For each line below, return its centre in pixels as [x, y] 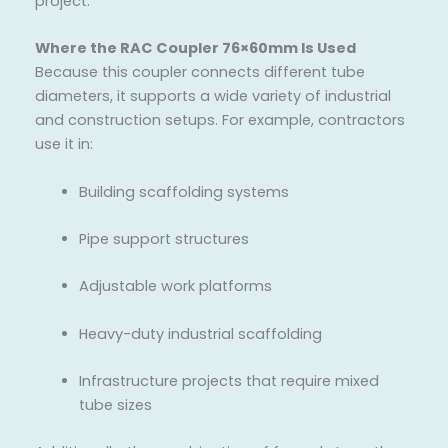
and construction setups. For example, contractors [220, 120]
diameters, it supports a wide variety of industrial [213, 96]
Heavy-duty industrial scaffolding [200, 333]
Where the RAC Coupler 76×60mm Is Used [195, 48]
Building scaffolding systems [183, 191]
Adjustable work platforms [175, 286]
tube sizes [115, 404]
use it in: [64, 144]
